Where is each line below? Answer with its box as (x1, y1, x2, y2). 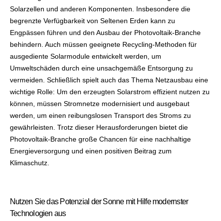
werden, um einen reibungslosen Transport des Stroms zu (10, 111, 191, 120)
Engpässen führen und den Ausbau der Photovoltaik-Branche (10, 29, 201, 37)
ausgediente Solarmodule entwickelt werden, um (10, 52, 161, 61)
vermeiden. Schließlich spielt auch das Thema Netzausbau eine (10, 76, 208, 84)
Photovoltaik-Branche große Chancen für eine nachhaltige (10, 135, 191, 144)
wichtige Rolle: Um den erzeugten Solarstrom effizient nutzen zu (10, 88, 210, 96)
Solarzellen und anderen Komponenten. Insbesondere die (10, 5, 190, 13)
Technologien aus (10, 209, 66, 218)
